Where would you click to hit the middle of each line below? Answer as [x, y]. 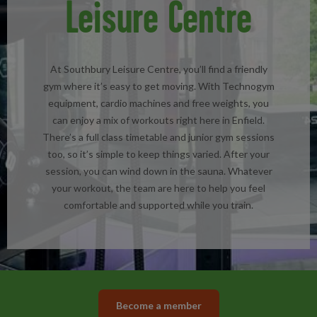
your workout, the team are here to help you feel [158, 188]
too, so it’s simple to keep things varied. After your [158, 154]
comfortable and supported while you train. [158, 205]
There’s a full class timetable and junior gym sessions [158, 137]
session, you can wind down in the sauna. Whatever [158, 171]
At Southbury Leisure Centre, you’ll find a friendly [158, 69]
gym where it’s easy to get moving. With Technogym [158, 86]
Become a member [158, 305]
